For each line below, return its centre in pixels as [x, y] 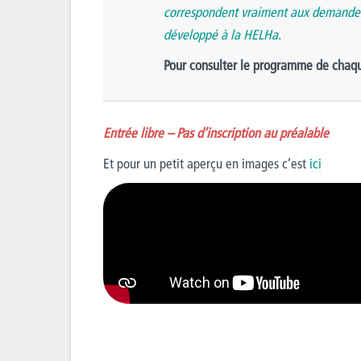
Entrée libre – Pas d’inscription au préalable [216, 133]
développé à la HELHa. [222, 34]
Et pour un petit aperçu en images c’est [206, 163]
